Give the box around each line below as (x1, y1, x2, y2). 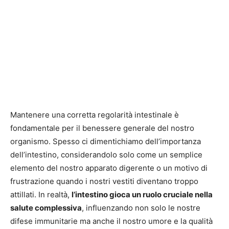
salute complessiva (10, 202, 82, 213)
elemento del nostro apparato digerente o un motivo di (10, 163, 208, 173)
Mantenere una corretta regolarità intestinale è (10, 109, 179, 120)
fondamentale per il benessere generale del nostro (10, 123, 194, 133)
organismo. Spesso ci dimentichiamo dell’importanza (10, 136, 201, 146)
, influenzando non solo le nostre (82, 202, 200, 213)
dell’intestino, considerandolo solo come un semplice (10, 149, 202, 159)
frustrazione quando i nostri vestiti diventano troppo (10, 176, 198, 186)
